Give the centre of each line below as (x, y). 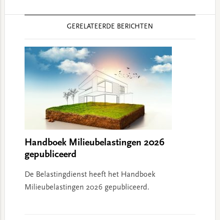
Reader (19, 21)
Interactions (31, 34)
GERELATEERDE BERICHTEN (110, 27)
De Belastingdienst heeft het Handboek (90, 175)
